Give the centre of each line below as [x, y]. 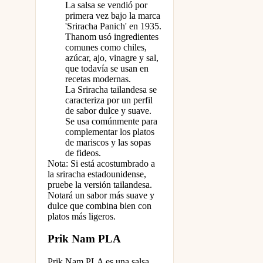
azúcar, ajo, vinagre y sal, [112, 58]
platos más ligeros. [82, 216]
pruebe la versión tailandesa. [100, 184]
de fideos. [83, 153]
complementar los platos [110, 131]
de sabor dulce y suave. [108, 110]
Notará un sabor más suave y [101, 195]
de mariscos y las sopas [108, 142]
